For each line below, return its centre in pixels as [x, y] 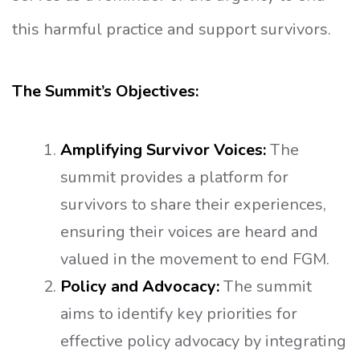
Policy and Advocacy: [140, 287]
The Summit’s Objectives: [105, 92]
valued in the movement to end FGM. [195, 260]
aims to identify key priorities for [179, 314]
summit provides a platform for [174, 178]
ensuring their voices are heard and [189, 232]
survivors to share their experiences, [193, 205]
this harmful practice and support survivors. [172, 30]
